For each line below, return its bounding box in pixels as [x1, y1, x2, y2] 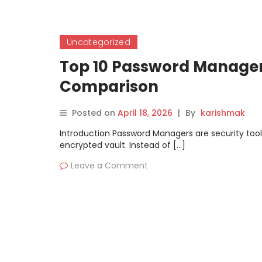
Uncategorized [67, 36, 130, 48]
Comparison [60, 76, 158, 97]
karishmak [201, 107, 245, 119]
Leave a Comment [71, 160, 148, 171]
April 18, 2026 [118, 107, 173, 119]
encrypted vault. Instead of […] [60, 139, 185, 151]
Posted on [72, 107, 118, 119]
